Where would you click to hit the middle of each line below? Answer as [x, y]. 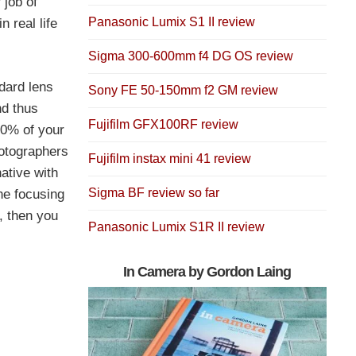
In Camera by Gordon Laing [207, 272]
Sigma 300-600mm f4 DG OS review [191, 56]
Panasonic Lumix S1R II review [176, 227]
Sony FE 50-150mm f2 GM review [183, 91]
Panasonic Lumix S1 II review [172, 22]
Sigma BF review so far [154, 193]
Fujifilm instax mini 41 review [170, 159]
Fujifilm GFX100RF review [163, 125]
